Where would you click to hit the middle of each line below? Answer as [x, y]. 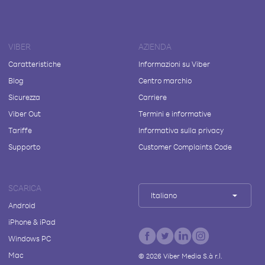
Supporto [24, 147]
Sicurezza [24, 97]
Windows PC [30, 238]
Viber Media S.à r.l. [192, 256]
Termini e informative [174, 114]
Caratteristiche [35, 64]
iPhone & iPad [32, 222]
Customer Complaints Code [185, 147]
